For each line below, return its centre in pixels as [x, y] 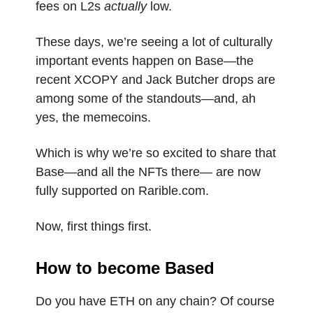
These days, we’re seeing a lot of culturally [154, 42]
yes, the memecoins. [93, 117]
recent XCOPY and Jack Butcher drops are [155, 79]
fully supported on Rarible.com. [122, 190]
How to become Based [125, 268]
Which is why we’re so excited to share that [156, 153]
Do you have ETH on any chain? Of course [155, 301]
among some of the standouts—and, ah [146, 98]
